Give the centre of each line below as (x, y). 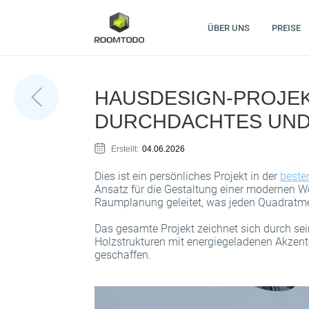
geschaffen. (123, 255)
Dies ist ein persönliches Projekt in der (188, 177)
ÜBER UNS (228, 28)
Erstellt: (125, 149)
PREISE (286, 28)
